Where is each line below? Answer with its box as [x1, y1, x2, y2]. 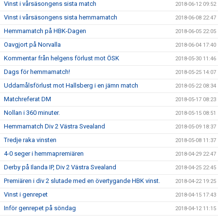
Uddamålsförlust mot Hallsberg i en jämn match [4, 82, 138, 90]
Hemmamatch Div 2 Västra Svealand [4, 123, 105, 130]
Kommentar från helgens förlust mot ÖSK [4, 54, 119, 62]
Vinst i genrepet [4, 191, 48, 199]
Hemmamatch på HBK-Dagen [4, 27, 86, 35]
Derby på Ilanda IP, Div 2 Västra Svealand [4, 163, 116, 171]
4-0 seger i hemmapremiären [4, 150, 84, 158]
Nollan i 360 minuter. [4, 109, 60, 117]
